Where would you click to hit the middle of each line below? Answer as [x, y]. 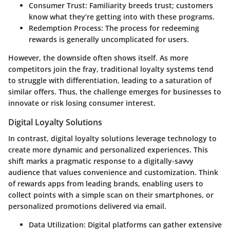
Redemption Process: [66, 28]
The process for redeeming [151, 28]
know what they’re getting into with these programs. [122, 16]
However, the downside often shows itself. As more [98, 57]
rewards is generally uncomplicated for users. [109, 39]
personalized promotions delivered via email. [87, 206]
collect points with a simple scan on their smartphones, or [111, 195]
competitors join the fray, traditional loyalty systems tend [111, 69]
